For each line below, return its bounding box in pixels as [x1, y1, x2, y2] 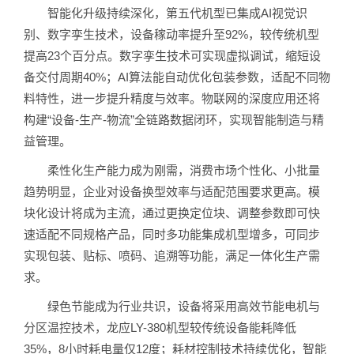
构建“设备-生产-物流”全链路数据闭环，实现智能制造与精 [24, 113, 324, 127]
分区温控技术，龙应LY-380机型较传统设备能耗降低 [24, 321, 296, 335]
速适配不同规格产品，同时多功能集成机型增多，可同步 [24, 228, 320, 242]
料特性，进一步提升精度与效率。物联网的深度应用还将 [24, 92, 320, 106]
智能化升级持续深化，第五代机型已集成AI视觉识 [24, 6, 307, 21]
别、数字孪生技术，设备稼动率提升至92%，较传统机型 [24, 28, 319, 42]
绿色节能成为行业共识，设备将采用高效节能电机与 [24, 299, 320, 314]
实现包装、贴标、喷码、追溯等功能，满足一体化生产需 [24, 249, 320, 263]
